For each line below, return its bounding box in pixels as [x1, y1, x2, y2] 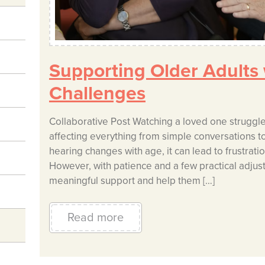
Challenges [49, 82, 146, 105]
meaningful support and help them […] [49, 174, 215, 188]
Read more [67, 211, 124, 225]
